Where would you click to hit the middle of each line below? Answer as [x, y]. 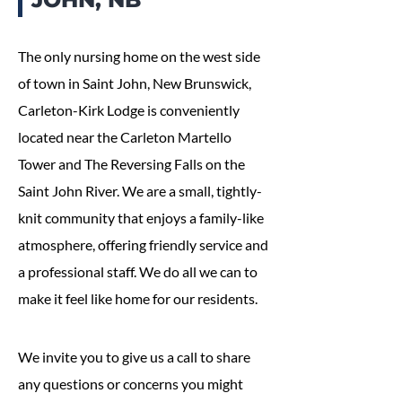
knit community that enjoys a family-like [141, 218]
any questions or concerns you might [131, 384]
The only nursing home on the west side [139, 56]
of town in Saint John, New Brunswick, [135, 83]
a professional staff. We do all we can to [138, 271]
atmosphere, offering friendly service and [143, 245]
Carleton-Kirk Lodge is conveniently [129, 110]
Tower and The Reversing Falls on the [131, 164]
